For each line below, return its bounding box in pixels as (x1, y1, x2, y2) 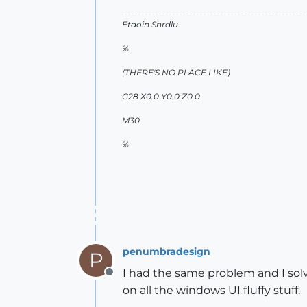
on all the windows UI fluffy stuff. (123, 284, 300, 297)
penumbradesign (123, 245, 210, 258)
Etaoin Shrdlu (122, 19, 178, 29)
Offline (108, 273, 145, 286)
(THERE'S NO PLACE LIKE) (122, 67, 230, 77)
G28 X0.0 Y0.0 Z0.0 (122, 91, 200, 101)
